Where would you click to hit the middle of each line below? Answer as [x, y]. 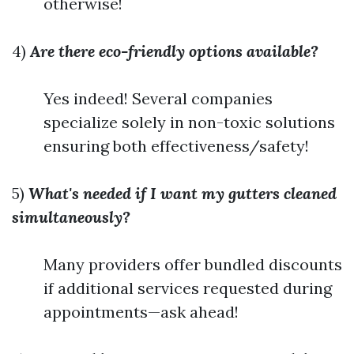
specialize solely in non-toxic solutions [189, 122]
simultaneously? [71, 217]
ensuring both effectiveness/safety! [176, 146]
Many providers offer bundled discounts [193, 264]
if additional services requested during [188, 288]
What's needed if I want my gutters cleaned [183, 193]
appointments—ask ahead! [141, 312]
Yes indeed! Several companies [158, 98]
